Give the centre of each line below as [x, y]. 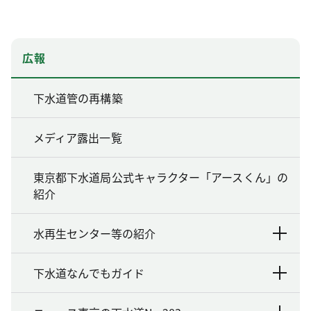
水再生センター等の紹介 [94, 233]
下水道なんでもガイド [89, 272]
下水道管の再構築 [78, 98]
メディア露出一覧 [78, 137]
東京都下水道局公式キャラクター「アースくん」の [161, 177]
